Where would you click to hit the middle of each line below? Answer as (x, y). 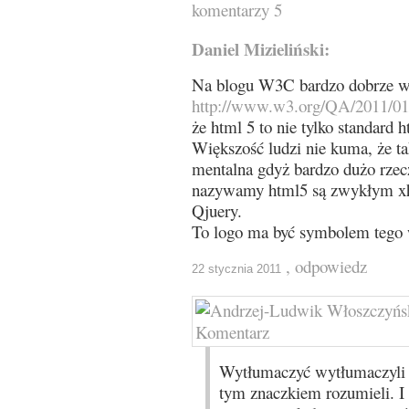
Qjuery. (217, 210)
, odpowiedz (326, 266)
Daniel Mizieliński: (261, 49)
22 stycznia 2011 (236, 269)
